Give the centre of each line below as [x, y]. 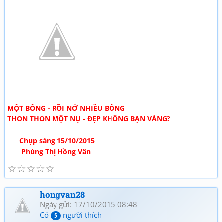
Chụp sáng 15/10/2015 [51, 140]
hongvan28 [62, 194]
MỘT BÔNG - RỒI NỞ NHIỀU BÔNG [66, 108]
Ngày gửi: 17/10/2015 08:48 [88, 204]
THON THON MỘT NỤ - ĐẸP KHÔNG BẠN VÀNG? [89, 119]
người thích [81, 215]
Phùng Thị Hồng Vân [49, 151]
